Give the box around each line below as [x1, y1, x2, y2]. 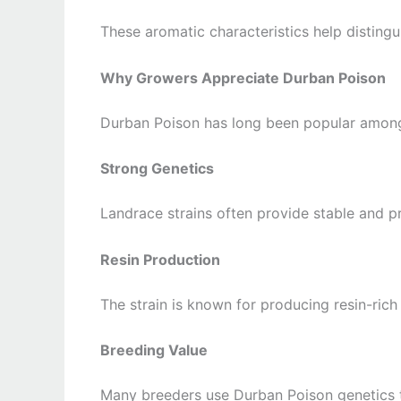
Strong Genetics [100, 159, 214, 178]
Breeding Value [100, 341, 208, 360]
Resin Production [100, 250, 220, 269]
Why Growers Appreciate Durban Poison [100, 68, 386, 87]
